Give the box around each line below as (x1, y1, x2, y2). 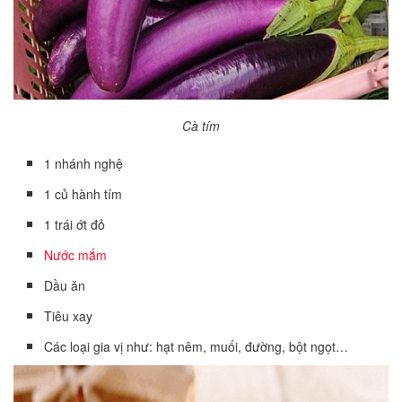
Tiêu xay (44, 307, 93, 326)
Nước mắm (44, 246, 108, 265)
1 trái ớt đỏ (44, 215, 106, 234)
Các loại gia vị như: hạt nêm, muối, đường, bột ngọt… (44, 337, 349, 356)
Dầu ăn (44, 276, 86, 295)
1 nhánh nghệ (44, 154, 124, 173)
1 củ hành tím (44, 185, 123, 204)
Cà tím (182, 117, 220, 135)
